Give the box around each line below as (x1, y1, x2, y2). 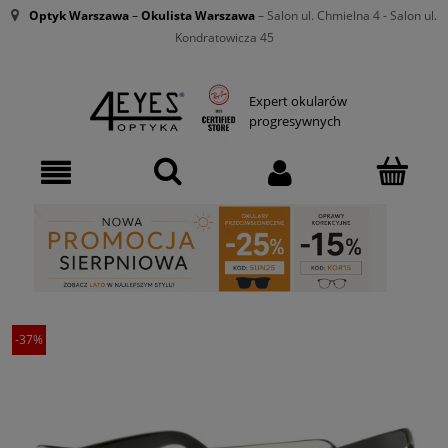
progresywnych (249, 112, 341, 130)
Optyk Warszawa (29, 7, 129, 24)
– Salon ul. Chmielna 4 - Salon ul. (255, 7, 437, 24)
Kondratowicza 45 (174, 29, 274, 46)
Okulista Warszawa (141, 7, 255, 24)
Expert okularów (249, 92, 347, 110)
